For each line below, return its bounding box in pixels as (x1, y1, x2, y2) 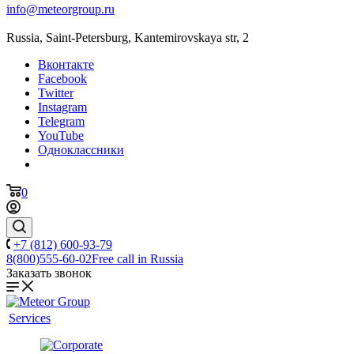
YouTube (38, 129, 84, 142)
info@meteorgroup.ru (6, 2, 115, 16)
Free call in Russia (92, 252, 183, 265)
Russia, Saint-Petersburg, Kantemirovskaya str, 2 (6, 31, 249, 44)
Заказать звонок (6, 266, 92, 280)
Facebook (38, 72, 87, 85)
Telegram (38, 115, 85, 128)
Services (9, 311, 51, 325)
